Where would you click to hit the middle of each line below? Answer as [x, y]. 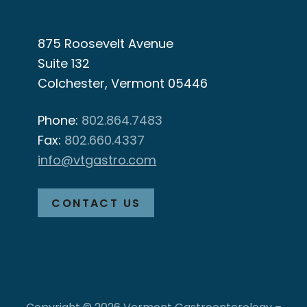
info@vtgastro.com [97, 161]
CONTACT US [96, 204]
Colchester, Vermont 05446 [128, 84]
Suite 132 [64, 64]
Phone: [58, 121]
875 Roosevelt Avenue [110, 45]
